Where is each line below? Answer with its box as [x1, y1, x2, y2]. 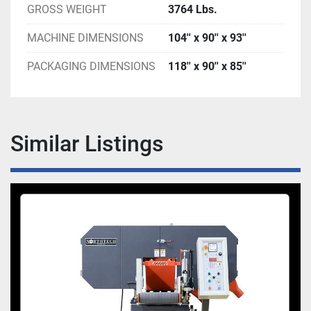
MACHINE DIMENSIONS [27, 31, 144, 44]
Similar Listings [24, 130, 164, 157]
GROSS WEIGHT [27, 2, 107, 16]
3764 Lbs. [168, 2, 217, 16]
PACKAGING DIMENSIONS [27, 59, 155, 73]
